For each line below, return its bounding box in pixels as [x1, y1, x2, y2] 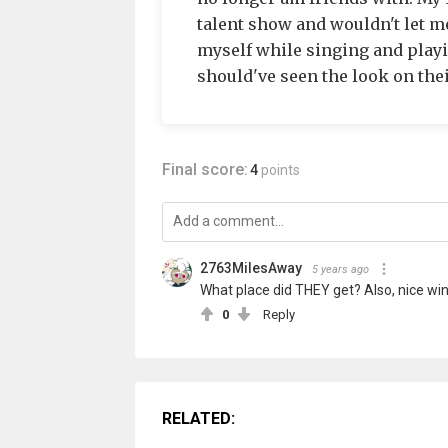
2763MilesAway [199, 260, 302, 276]
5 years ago [311, 263, 369, 276]
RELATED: [161, 409, 235, 428]
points [260, 162, 300, 178]
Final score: [161, 160, 248, 179]
